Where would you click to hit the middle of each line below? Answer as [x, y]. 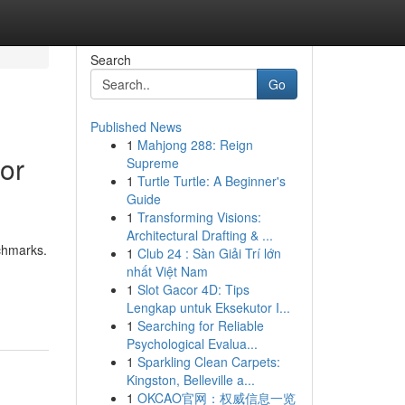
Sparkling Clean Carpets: [208, 362]
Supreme [152, 163]
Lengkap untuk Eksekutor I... [208, 307]
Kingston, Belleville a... [190, 380]
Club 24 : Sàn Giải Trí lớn [209, 253]
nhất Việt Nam [167, 271]
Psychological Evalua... [192, 344]
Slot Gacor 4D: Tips [193, 289]
